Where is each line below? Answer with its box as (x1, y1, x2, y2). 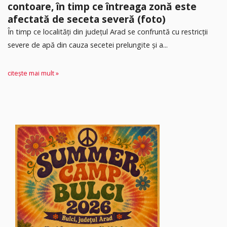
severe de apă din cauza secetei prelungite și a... (8, 40, 168, 50)
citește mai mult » (8, 68, 59, 78)
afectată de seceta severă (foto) (8, 12, 166, 26)
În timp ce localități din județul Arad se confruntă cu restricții (8, 26, 208, 36)
